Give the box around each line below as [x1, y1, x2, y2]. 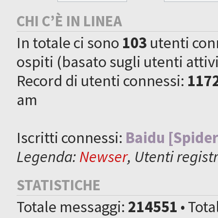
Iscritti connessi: [17, 127, 126, 147]
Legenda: [17, 146, 80, 166]
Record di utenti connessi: [17, 70, 188, 91]
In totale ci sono [17, 32, 123, 53]
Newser [79, 146, 128, 166]
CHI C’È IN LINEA [17, 11, 123, 30]
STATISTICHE [17, 175, 101, 194]
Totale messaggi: [17, 196, 128, 217]
